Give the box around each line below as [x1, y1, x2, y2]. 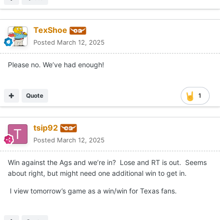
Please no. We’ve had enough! [8, 60, 104, 69]
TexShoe [33, 25, 67, 35]
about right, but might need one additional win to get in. [8, 169, 187, 177]
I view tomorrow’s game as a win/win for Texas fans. [8, 187, 181, 195]
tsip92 [33, 123, 58, 133]
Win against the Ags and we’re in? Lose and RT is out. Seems [8, 158, 207, 166]
